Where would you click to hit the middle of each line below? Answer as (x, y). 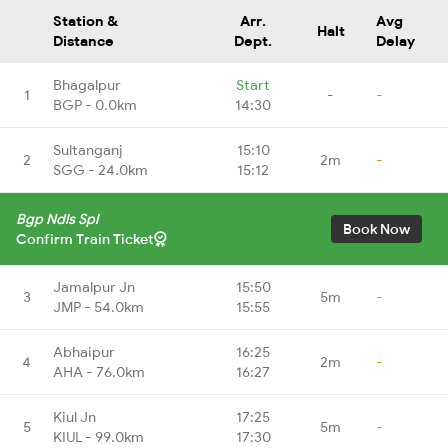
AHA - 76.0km (99, 371)
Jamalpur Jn (94, 286)
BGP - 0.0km (95, 104)
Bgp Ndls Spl (57, 218)
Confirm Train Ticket (85, 238)
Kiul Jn (74, 416)
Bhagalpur (87, 84)
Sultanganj (88, 149)
